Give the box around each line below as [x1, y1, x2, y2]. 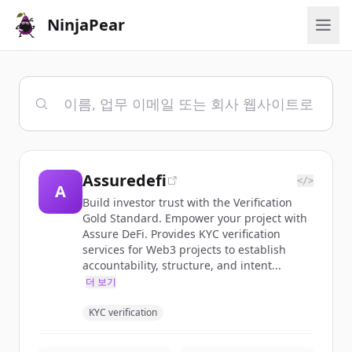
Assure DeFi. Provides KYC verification [82, 226, 280, 241]
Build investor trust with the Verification [82, 195, 292, 210]
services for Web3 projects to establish [82, 242, 286, 257]
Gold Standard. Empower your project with [82, 211, 307, 225]
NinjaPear [47, 14, 125, 35]
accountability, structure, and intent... [82, 258, 281, 273]
